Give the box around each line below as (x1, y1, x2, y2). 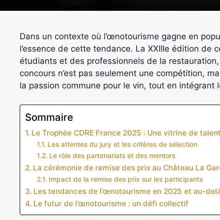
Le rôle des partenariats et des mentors (49, 151, 175, 160)
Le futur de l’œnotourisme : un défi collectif (33, 198, 189, 208)
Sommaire (25, 110, 73, 123)
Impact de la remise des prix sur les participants (48, 175, 203, 183)
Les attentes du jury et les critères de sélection (47, 140, 197, 148)
